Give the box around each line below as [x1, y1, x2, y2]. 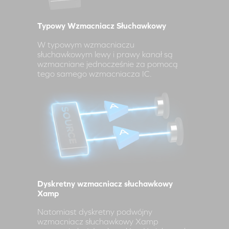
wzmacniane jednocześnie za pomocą [37, 59, 178, 68]
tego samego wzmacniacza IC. [37, 69, 152, 78]
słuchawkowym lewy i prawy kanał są [37, 50, 173, 59]
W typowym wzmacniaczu [37, 40, 135, 49]
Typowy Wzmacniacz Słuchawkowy [37, 21, 167, 31]
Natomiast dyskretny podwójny [37, 207, 153, 217]
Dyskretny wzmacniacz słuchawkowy [37, 178, 173, 188]
